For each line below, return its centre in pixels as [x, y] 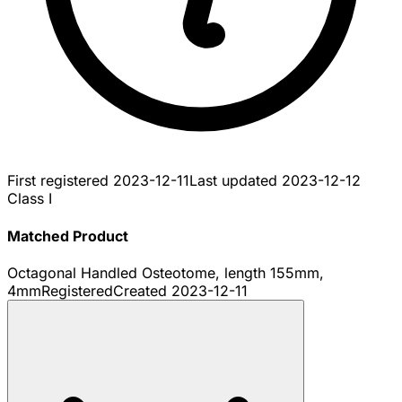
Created [142, 290]
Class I [30, 199]
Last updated [236, 181]
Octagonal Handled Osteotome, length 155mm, [166, 272]
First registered [60, 181]
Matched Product [68, 236]
